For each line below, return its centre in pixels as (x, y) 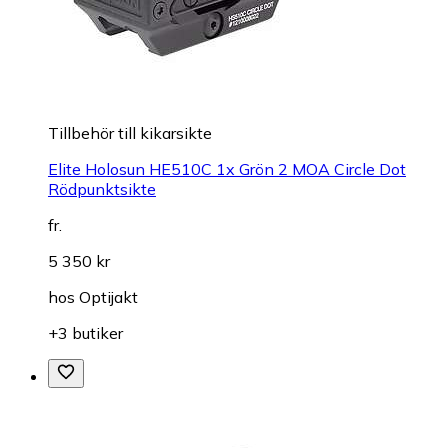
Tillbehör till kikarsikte (130, 133)
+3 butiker (85, 333)
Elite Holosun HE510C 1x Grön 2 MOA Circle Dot (227, 169)
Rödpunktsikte (102, 189)
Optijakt (108, 297)
